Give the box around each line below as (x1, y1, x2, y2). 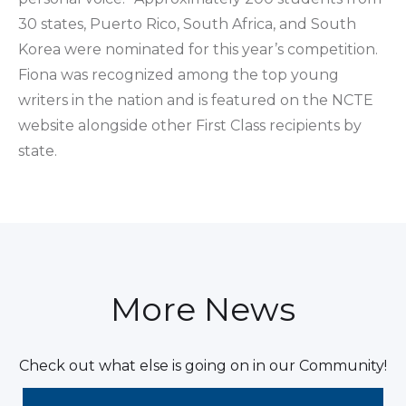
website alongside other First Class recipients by (18, 116, 362, 134)
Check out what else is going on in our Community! (19, 356, 387, 374)
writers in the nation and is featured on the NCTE (18, 91, 373, 109)
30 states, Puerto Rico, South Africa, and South (18, 14, 356, 33)
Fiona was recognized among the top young (18, 65, 339, 83)
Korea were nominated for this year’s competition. (18, 40, 378, 58)
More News (111, 288, 295, 329)
